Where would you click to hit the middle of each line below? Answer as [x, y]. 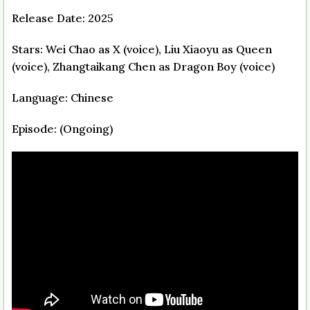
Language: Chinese [63, 97]
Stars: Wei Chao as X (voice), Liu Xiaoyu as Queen [142, 49]
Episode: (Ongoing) [62, 128]
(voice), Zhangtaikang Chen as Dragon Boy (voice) [143, 66]
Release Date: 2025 [63, 18]
